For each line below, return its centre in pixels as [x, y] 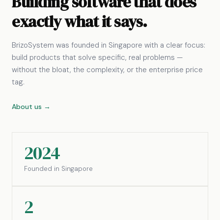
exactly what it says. [80, 22]
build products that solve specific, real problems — [97, 57]
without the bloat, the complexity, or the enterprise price [107, 70]
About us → [31, 107]
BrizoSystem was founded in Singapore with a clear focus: [109, 45]
